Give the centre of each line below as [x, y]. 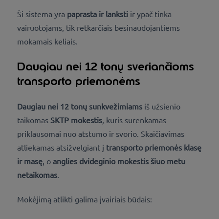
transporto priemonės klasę [154, 147]
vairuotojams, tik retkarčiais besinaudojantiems [99, 28]
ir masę [30, 161]
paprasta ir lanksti [98, 14]
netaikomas [37, 175]
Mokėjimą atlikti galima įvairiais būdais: [85, 199]
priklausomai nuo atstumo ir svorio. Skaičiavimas [101, 134]
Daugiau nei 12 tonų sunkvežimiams [80, 106]
